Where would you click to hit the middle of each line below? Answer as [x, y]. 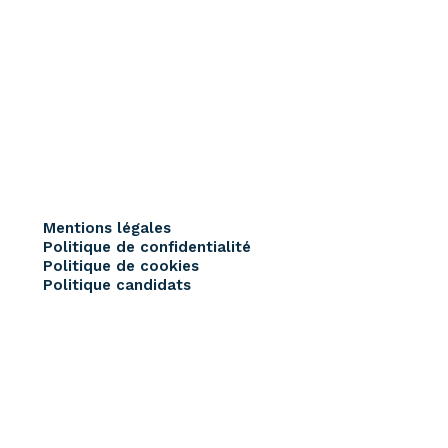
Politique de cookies [121, 266]
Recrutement [117, 43]
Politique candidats [117, 285]
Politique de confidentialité [147, 247]
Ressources [255, 43]
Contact [371, 43]
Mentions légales [107, 228]
